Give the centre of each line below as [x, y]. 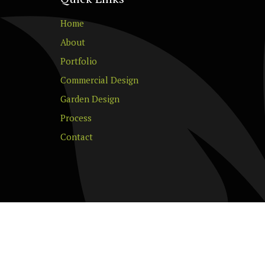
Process [76, 118]
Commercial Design [99, 80]
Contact [77, 137]
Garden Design [90, 99]
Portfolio [79, 61]
